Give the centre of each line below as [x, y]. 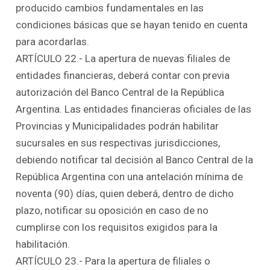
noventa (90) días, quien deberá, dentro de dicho [125, 193]
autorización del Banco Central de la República [120, 92]
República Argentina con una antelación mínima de [130, 176]
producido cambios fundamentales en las [110, 8]
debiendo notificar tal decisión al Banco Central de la [135, 159]
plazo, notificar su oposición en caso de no [112, 210]
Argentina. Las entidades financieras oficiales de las [134, 109]
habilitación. [43, 244]
